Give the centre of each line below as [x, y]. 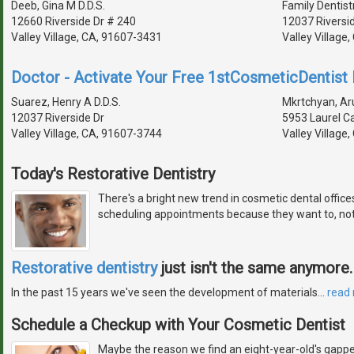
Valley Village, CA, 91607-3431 [87, 37]
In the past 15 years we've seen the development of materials [164, 293]
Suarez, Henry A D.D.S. [66, 102]
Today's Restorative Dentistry [113, 173]
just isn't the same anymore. [255, 268]
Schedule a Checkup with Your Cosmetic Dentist [178, 325]
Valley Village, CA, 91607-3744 [87, 133]
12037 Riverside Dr [58, 117]
